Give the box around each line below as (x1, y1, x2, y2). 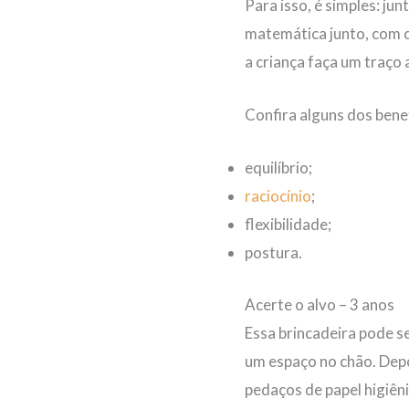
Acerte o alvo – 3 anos (245, 294, 394, 314)
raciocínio (245, 186, 311, 206)
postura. (245, 243, 302, 263)
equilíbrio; (245, 158, 312, 178)
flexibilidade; (245, 215, 331, 235)
